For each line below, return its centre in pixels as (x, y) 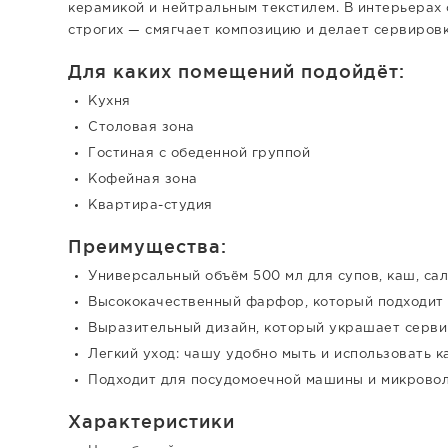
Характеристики (151, 420)
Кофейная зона (143, 179)
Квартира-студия (150, 205)
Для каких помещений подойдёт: (236, 70)
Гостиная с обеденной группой (199, 153)
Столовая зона (141, 127)
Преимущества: (147, 245)
